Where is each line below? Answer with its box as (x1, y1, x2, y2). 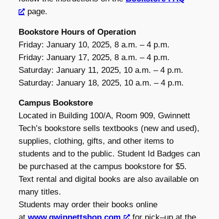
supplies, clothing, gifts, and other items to (19, 136, 174, 146)
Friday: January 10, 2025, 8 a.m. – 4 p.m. (19, 40, 170, 50)
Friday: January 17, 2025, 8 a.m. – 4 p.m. (19, 53, 170, 63)
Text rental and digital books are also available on (19, 175, 198, 184)
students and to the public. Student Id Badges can (19, 149, 200, 159)
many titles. (19, 187, 61, 197)
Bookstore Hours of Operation (19, 27, 136, 37)
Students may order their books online (19, 200, 157, 210)
